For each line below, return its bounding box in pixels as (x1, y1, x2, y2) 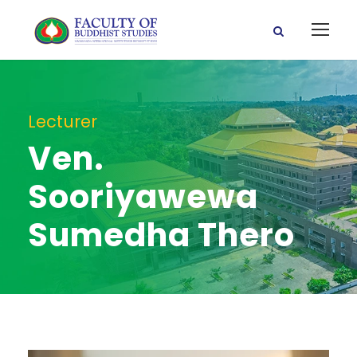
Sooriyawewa (28, 175, 258, 219)
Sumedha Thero (28, 213, 295, 257)
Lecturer (28, 110, 97, 133)
